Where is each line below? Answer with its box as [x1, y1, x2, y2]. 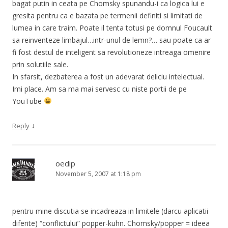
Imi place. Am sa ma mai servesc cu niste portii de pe [12, 83, 187, 94]
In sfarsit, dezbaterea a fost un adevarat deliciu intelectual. [12, 71, 204, 81]
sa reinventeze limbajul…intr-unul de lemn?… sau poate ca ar [12, 35, 211, 45]
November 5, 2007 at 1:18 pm [55, 169, 141, 178]
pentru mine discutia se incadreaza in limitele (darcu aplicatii [12, 206, 208, 216]
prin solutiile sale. [12, 59, 68, 69]
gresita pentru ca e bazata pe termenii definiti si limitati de [12, 10, 203, 20]
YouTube [12, 96, 44, 106]
